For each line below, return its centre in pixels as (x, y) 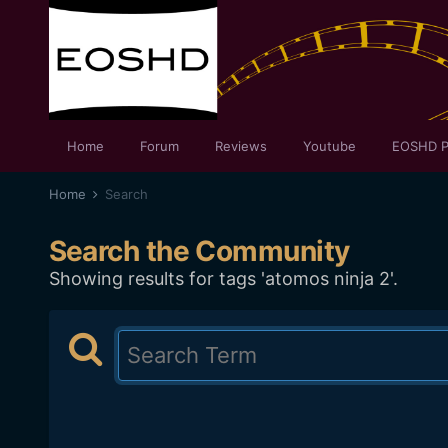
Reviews (240, 146)
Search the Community (199, 251)
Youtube (329, 146)
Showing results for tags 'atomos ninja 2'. (223, 278)
